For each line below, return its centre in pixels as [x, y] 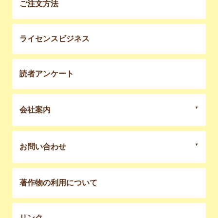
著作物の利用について [58, 183]
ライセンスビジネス [54, 39]
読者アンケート [47, 74]
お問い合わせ [43, 147]
